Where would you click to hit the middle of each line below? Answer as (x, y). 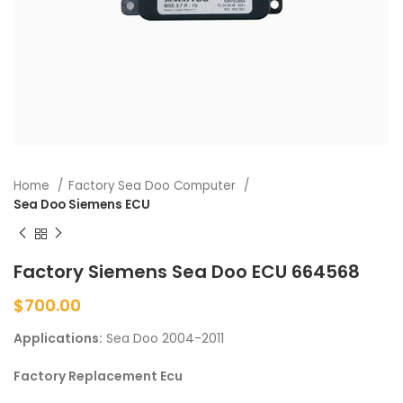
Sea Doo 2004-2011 (163, 338)
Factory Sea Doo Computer (154, 186)
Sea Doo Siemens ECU (82, 205)
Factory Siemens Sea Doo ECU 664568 (187, 271)
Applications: (58, 338)
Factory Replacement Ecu (98, 376)
